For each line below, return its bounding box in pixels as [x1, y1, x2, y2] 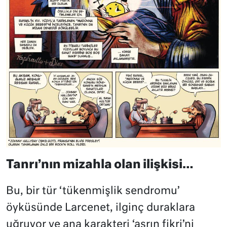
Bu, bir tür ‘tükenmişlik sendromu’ [6, 185, 180, 197]
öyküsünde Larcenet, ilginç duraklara [6, 202, 195, 213]
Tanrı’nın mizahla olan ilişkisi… [6, 159, 194, 171]
